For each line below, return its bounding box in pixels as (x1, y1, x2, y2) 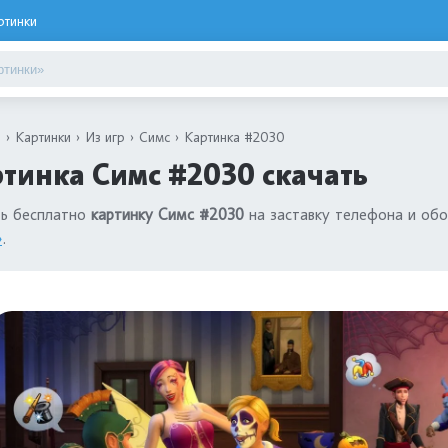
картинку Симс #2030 (91, 205, 244, 224)
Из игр (85, 128, 125, 145)
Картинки (15, 128, 71, 145)
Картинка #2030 (184, 128, 285, 145)
